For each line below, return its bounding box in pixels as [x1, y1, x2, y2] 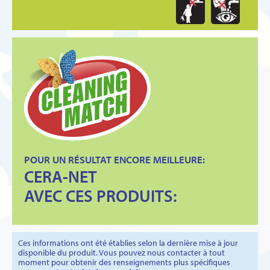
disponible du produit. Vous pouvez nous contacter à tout [18, 246, 225, 258]
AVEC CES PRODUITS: [24, 184, 177, 206]
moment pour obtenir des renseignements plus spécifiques [18, 256, 230, 268]
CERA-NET [24, 165, 97, 187]
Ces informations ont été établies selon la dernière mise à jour [18, 237, 238, 248]
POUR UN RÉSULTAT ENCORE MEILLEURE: [24, 152, 205, 166]
